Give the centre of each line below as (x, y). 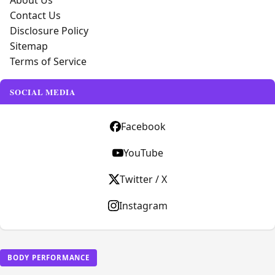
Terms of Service (48, 61)
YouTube (143, 153)
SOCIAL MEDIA (43, 92)
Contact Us (35, 15)
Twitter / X (143, 179)
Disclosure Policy (49, 31)
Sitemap (29, 46)
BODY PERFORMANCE (48, 258)
